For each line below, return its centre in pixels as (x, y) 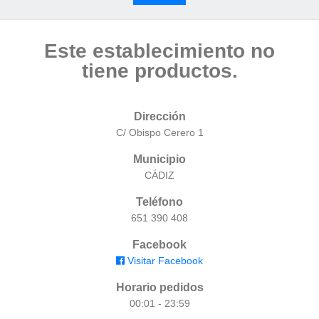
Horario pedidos (159, 287)
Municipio (159, 159)
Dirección (159, 116)
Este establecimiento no (159, 51)
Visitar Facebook (164, 261)
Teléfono (159, 202)
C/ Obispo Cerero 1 (159, 132)
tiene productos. (159, 71)
